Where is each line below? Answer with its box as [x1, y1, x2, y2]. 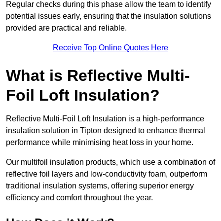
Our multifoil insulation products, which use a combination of [6, 158, 215, 167]
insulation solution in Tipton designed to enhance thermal [6, 126, 205, 135]
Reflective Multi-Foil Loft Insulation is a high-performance [6, 114, 204, 123]
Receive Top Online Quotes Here [53, 43, 168, 52]
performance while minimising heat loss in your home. [6, 138, 195, 147]
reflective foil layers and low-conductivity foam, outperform [6, 170, 207, 179]
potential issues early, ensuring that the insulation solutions [6, 12, 211, 21]
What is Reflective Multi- [6, 67, 190, 85]
